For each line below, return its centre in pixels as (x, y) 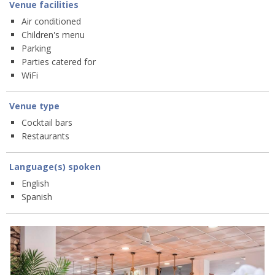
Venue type (34, 106)
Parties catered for (59, 62)
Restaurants (45, 136)
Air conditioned (51, 21)
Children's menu (53, 35)
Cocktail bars (47, 123)
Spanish (37, 197)
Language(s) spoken (55, 167)
